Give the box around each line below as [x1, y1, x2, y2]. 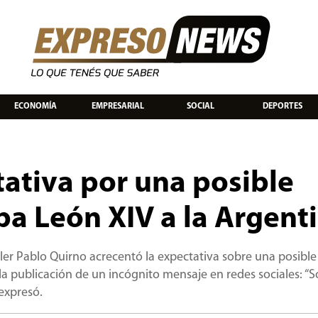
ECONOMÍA [14, 102, 57, 111]
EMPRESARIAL [92, 102, 144, 111]
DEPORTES [263, 102, 302, 111]
